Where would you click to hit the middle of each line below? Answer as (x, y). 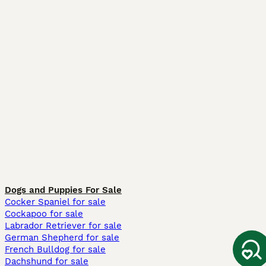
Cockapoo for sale (44, 214)
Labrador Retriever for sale (63, 226)
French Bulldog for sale (55, 249)
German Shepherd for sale (62, 237)
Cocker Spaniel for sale (55, 202)
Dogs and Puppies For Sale (63, 190)
